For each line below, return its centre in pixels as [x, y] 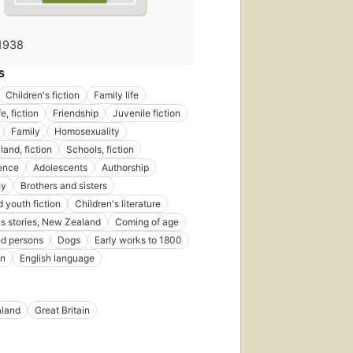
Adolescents [60, 167]
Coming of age [147, 221]
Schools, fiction [100, 149]
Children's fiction [43, 95]
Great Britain [62, 310]
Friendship [76, 113]
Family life [116, 95]
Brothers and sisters [64, 185]
